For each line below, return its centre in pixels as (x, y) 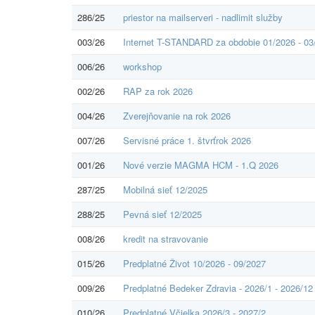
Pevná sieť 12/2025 (162, 214)
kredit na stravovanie (166, 238)
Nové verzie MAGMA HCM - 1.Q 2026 (201, 165)
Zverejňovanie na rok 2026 (177, 115)
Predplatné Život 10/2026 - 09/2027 (194, 263)
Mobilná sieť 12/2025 (165, 189)
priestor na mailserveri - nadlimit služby (203, 17)
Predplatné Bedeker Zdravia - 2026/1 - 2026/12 (218, 288)
